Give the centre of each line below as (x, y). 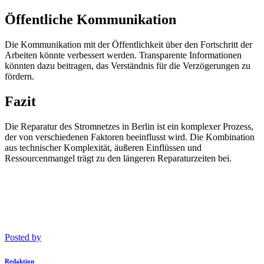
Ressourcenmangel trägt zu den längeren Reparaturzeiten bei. (118, 158)
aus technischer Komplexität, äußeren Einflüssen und (103, 147)
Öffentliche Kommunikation (90, 19)
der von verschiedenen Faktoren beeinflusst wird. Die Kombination (130, 137)
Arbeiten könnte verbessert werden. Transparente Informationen (123, 55)
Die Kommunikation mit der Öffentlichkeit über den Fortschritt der (128, 44)
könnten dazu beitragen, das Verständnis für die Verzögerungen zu (128, 65)
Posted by (23, 237)
